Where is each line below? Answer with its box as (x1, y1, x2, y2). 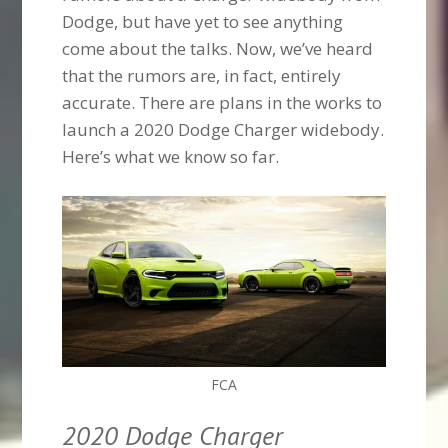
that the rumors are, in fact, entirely (62, 64, 342, 88)
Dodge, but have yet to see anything (62, 10, 344, 34)
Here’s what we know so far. (62, 145, 280, 169)
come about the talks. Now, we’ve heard (62, 37, 374, 61)
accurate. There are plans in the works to (62, 91, 383, 115)
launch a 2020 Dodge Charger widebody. (62, 118, 385, 142)
